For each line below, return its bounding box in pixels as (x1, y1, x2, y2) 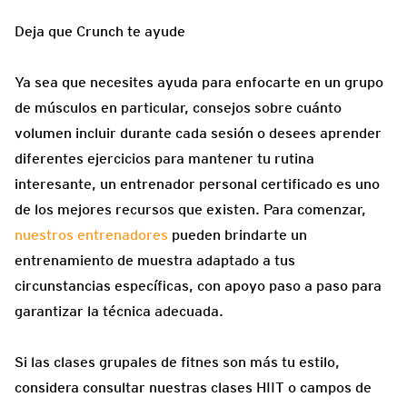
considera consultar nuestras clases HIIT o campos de (15, 379, 372, 397)
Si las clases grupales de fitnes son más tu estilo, (15, 353, 340, 372)
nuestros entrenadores (15, 226, 168, 244)
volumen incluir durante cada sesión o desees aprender (15, 124, 382, 143)
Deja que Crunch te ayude (15, 23, 185, 41)
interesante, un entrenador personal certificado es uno (15, 175, 380, 194)
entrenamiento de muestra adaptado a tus (15, 252, 295, 270)
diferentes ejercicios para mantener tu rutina (15, 150, 314, 168)
